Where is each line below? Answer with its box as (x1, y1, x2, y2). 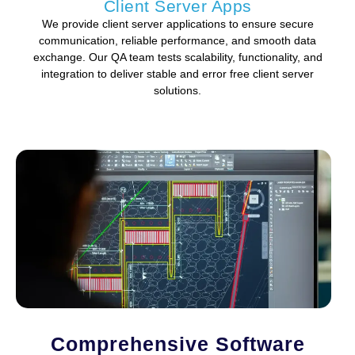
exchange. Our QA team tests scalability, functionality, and (32, 50, 323, 63)
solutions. (154, 83, 201, 97)
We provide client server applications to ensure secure (41, 17, 314, 30)
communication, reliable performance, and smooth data (39, 33, 316, 47)
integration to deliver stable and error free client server (41, 67, 314, 80)
